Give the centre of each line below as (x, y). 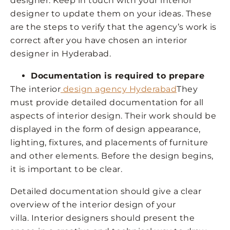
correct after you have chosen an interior (99, 41)
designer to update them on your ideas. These (111, 14)
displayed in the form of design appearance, (106, 129)
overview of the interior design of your (93, 205)
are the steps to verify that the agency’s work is (113, 27)
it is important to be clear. (66, 169)
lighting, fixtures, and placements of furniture (109, 143)
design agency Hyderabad (119, 89)
